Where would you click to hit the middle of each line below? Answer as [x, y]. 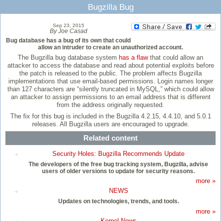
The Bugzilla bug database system [68, 58]
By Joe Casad [68, 31]
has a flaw [133, 58]
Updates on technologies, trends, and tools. [118, 201]
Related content [110, 138]
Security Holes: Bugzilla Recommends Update [118, 153]
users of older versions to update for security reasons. [118, 171]
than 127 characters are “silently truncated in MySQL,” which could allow [110, 89]
